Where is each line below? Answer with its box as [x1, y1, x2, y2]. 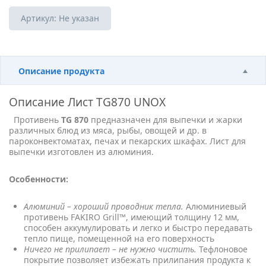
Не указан [59, 12, 99, 24]
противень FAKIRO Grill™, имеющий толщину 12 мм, [24, 211, 239, 223]
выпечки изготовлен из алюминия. [9, 146, 154, 157]
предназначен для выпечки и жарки [88, 114, 242, 125]
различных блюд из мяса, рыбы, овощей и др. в [9, 125, 207, 136]
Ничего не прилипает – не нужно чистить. [24, 243, 197, 255]
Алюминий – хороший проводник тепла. [24, 201, 183, 212]
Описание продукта [18, 65, 104, 77]
